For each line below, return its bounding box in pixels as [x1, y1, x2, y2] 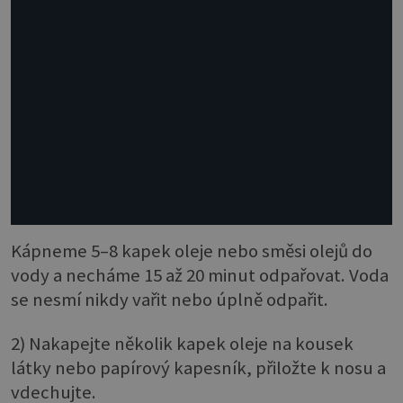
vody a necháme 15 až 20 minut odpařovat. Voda [11, 263, 389, 287]
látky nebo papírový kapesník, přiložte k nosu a [11, 356, 386, 381]
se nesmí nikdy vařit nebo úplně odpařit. [11, 287, 328, 311]
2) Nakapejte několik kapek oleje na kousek [11, 332, 354, 356]
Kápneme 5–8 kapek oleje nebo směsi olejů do [11, 238, 372, 263]
